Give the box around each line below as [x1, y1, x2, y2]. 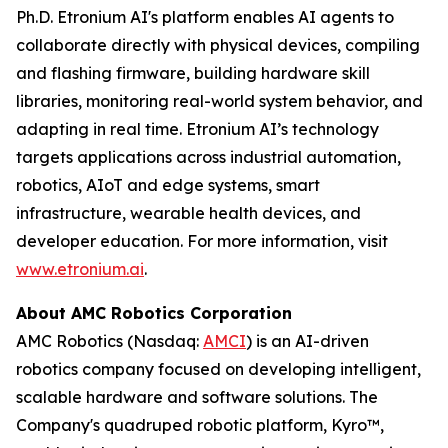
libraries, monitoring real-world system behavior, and [16, 91, 423, 111]
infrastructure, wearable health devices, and [16, 203, 361, 223]
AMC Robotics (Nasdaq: [16, 331, 203, 351]
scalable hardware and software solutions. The [16, 387, 378, 407]
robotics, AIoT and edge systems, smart [16, 175, 320, 195]
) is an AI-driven [246, 331, 369, 351]
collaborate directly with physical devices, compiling [16, 35, 420, 55]
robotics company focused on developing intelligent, [16, 359, 421, 379]
